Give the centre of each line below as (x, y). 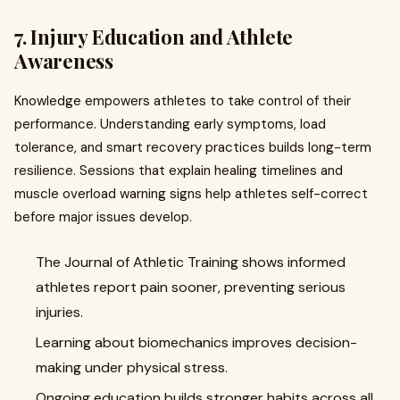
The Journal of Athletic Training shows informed (191, 262)
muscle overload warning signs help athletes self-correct (191, 194)
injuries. (59, 312)
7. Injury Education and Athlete (154, 37)
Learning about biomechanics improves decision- (196, 343)
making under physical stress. (132, 368)
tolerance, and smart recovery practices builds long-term (193, 148)
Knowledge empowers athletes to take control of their (183, 101)
